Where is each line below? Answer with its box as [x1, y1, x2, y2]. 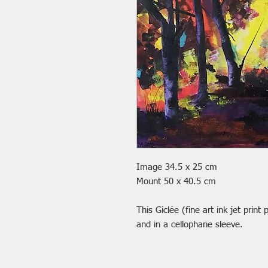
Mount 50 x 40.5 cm [136, 177, 216, 186]
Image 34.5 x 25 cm [136, 163, 217, 172]
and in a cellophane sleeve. [136, 220, 243, 229]
